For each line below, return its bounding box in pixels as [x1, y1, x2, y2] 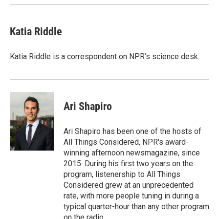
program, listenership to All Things [64, 169, 180, 179]
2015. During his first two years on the [64, 158, 193, 168]
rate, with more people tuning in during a [64, 191, 199, 200]
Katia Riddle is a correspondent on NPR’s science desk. [10, 51, 199, 61]
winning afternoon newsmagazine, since [64, 148, 200, 157]
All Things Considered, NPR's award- [64, 137, 189, 147]
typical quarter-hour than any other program [64, 201, 209, 211]
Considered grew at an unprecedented [64, 180, 194, 190]
